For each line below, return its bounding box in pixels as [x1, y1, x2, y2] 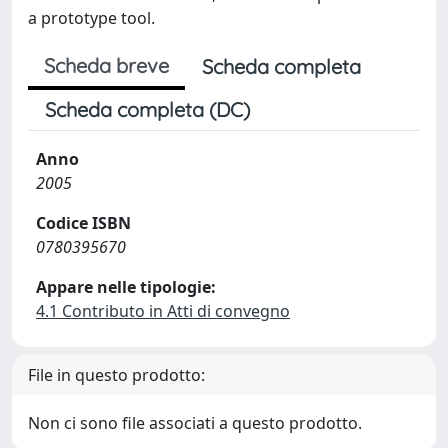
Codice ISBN [36, 212, 131, 234]
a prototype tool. [28, 7, 155, 29]
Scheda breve [44, 53, 169, 78]
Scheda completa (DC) [45, 97, 250, 122]
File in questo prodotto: [28, 364, 205, 386]
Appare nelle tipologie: [36, 276, 216, 298]
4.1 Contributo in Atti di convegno [36, 300, 290, 322]
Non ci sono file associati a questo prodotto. [28, 412, 362, 434]
